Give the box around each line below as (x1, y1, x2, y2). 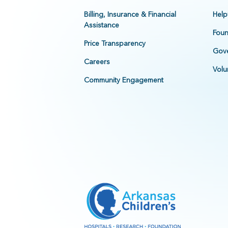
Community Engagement (83, 75, 163, 85)
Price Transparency (83, 39, 146, 48)
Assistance (83, 20, 119, 30)
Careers (83, 57, 110, 67)
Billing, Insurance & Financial (83, 10, 176, 19)
